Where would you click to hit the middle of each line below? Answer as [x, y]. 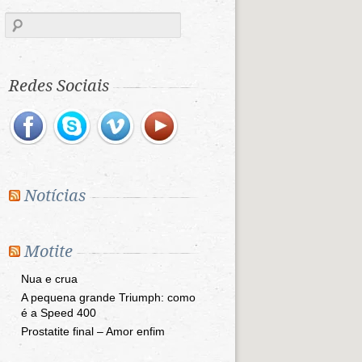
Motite [48, 251]
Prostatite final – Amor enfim [93, 331]
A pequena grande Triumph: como [108, 297]
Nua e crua [49, 279]
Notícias [55, 196]
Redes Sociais [59, 86]
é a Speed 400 [59, 313]
